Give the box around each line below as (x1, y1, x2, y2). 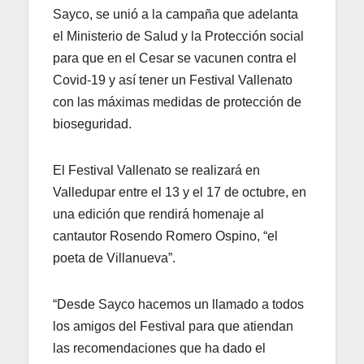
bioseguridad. (53, 116, 132, 131)
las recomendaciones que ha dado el (53, 340, 266, 355)
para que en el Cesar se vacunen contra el (53, 50, 297, 65)
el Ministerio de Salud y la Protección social (53, 28, 304, 43)
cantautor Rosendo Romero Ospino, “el (53, 228, 278, 243)
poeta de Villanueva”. (53, 250, 175, 265)
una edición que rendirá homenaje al (53, 206, 264, 221)
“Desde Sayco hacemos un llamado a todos (53, 297, 304, 311)
